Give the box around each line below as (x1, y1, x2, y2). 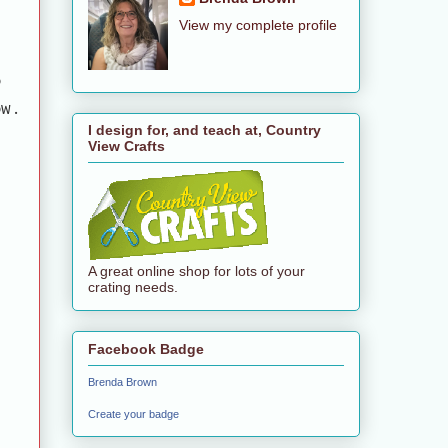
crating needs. (88, 279, 178, 296)
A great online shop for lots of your (88, 263, 305, 280)
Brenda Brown (88, 375, 157, 388)
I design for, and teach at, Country (88, 122, 321, 139)
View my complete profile (178, 16, 337, 33)
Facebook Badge (88, 340, 204, 357)
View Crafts (88, 138, 165, 155)
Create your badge (88, 407, 179, 420)
